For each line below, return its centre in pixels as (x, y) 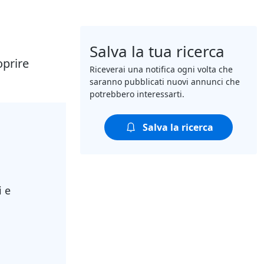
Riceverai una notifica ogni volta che (161, 70)
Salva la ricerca (178, 128)
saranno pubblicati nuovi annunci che (165, 82)
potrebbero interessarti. (137, 94)
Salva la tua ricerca (157, 52)
